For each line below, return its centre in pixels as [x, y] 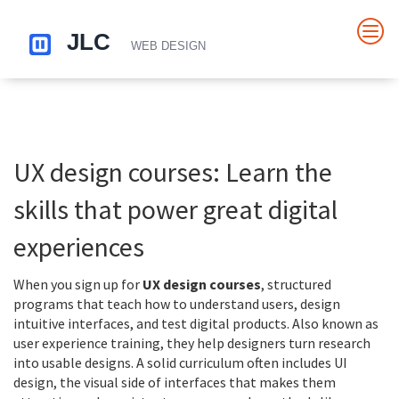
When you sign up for [78, 284]
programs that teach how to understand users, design [177, 304]
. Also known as [333, 323]
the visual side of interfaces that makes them [198, 382]
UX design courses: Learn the [173, 172]
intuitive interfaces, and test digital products [150, 323]
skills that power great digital [175, 209]
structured [299, 284]
